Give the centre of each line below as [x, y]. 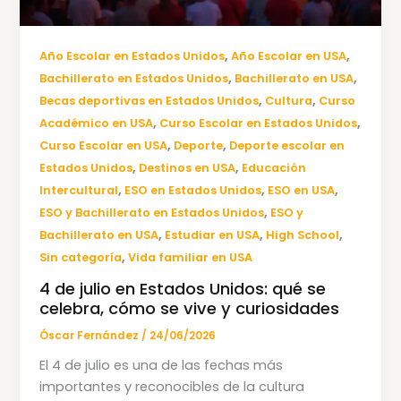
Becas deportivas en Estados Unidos [149, 101]
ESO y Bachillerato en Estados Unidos [152, 213]
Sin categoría [81, 258]
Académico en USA [97, 124]
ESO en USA [302, 191]
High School [303, 235]
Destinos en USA [188, 168]
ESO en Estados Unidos [193, 191]
